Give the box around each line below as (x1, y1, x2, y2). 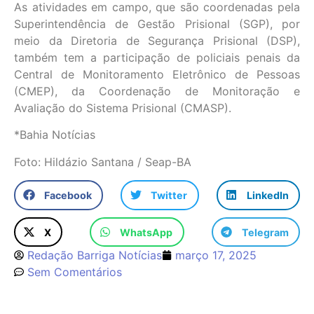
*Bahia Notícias (14, 128, 95, 142)
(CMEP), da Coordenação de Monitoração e (14, 83, 300, 98)
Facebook (43, 189, 92, 201)
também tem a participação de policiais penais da (14, 50, 300, 64)
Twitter (151, 189, 188, 201)
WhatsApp (120, 226, 173, 238)
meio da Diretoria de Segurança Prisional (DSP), (14, 33, 300, 48)
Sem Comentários (27, 265, 122, 280)
